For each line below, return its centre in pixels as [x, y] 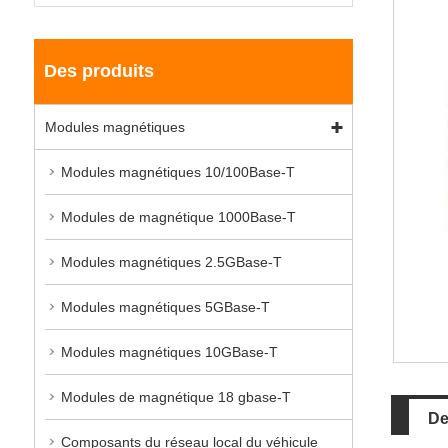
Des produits [98, 70]
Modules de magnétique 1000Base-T [178, 216]
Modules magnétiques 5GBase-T [165, 306]
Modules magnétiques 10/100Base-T [177, 171]
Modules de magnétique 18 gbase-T [175, 396]
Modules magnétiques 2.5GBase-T [171, 261]
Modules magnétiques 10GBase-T [169, 351]
